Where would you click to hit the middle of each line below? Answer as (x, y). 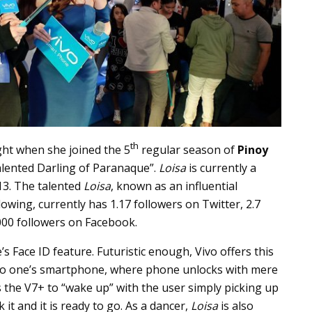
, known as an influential (174, 186)
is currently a (221, 167)
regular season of (188, 149)
